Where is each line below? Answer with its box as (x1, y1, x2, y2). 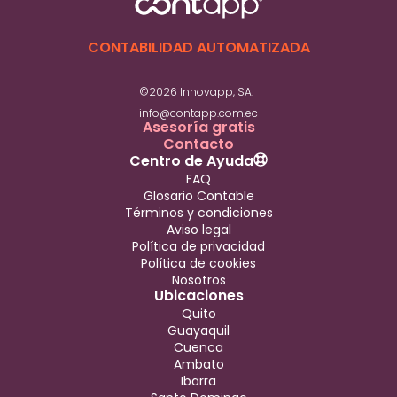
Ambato (173, 354, 224, 373)
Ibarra (181, 371, 216, 390)
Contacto (163, 133, 234, 154)
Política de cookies (141, 253, 256, 272)
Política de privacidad (132, 237, 265, 255)
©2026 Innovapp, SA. (139, 83, 253, 99)
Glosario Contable (143, 186, 254, 205)
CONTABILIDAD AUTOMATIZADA (87, 36, 310, 58)
